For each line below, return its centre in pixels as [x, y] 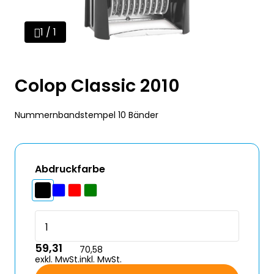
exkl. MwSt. [57, 259]
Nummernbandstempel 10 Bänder [87, 115]
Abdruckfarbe [70, 169]
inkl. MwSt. [101, 259]
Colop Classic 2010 [97, 86]
